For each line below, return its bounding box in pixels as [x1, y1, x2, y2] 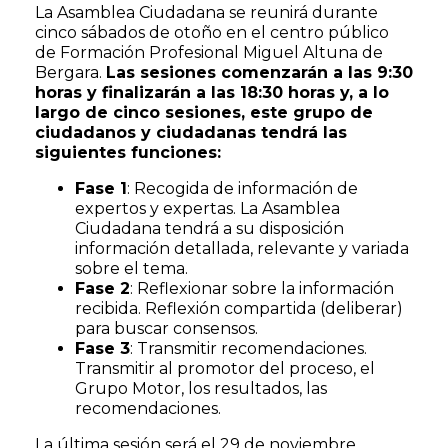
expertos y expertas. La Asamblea [75, 199, 340, 218]
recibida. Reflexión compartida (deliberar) [75, 299, 403, 318]
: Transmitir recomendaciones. [130, 339, 367, 358]
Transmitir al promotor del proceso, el [75, 359, 375, 378]
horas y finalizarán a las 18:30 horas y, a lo [35, 83, 389, 102]
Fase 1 [75, 179, 127, 198]
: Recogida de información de [127, 179, 358, 198]
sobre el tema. [75, 259, 188, 278]
